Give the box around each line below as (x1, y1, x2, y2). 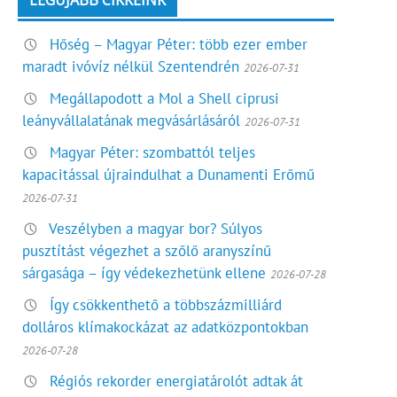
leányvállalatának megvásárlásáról (22, 110, 241, 130)
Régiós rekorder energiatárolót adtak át (50, 371, 304, 392)
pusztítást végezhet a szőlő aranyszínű (22, 240, 272, 261)
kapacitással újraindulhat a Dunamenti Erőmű (22, 164, 315, 184)
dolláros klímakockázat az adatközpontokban (22, 317, 309, 338)
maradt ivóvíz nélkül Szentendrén (22, 56, 240, 76)
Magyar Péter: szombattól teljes (50, 142, 256, 162)
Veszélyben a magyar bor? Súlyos (49, 218, 263, 238)
